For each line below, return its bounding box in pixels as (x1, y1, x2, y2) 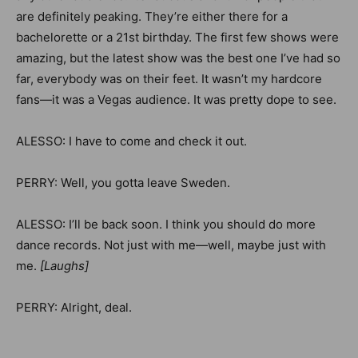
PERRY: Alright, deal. (16, 300, 132, 315)
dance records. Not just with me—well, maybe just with (16, 237, 326, 253)
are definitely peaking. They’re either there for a (16, 9, 288, 24)
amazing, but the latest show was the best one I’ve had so (16, 50, 340, 66)
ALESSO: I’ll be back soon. (16, 217, 165, 232)
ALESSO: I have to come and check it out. (16, 133, 247, 149)
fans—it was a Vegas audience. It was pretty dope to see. (16, 92, 340, 107)
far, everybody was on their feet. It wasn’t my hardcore (16, 71, 322, 86)
